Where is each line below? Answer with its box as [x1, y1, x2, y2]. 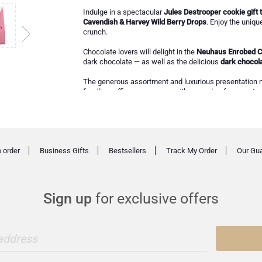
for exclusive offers [92, 190, 219, 208]
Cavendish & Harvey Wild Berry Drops [82, 18, 206, 27]
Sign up [43, 190, 92, 208]
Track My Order [166, 146, 217, 155]
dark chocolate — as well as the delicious [82, 57, 220, 67]
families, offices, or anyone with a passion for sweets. [82, 87, 261, 96]
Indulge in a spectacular [82, 8, 164, 17]
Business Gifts [39, 146, 89, 155]
